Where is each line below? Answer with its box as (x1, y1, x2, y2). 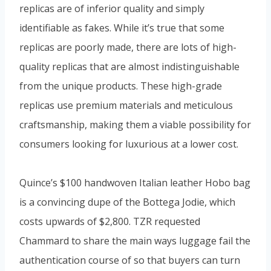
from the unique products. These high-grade (19, 79, 222, 93)
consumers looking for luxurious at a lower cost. (19, 137, 238, 151)
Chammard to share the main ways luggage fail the (19, 233, 250, 247)
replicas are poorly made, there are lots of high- (19, 40, 237, 54)
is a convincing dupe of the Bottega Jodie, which (19, 195, 235, 209)
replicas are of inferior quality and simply (19, 1, 204, 15)
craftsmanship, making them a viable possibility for (19, 117, 251, 131)
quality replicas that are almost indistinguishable (19, 59, 240, 73)
